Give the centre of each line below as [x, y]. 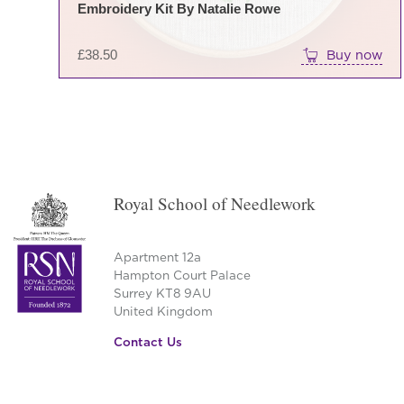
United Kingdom [163, 312]
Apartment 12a [157, 257]
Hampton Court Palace [182, 275]
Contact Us [147, 341]
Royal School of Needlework [214, 203]
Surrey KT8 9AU [162, 294]
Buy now [355, 55]
